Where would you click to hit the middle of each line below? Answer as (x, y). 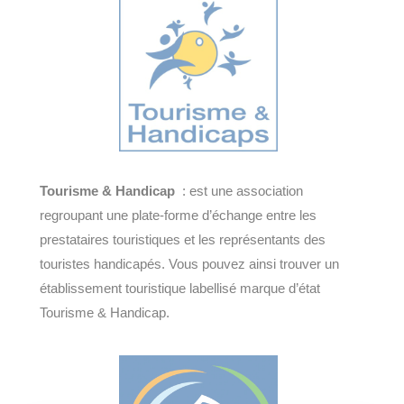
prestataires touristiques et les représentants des (183, 240)
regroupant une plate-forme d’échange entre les (178, 216)
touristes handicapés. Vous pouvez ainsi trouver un (189, 264)
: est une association (239, 191)
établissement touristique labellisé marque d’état (180, 289)
